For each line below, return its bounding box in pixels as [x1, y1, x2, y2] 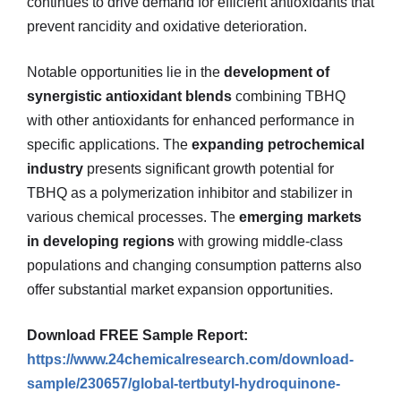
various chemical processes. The [27, 209, 239, 225]
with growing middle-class [175, 234, 343, 249]
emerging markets [239, 209, 362, 225]
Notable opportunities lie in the [27, 64, 224, 80]
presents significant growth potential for [83, 161, 334, 176]
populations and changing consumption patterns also [27, 258, 362, 273]
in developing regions [27, 234, 175, 249]
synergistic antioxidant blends [27, 89, 232, 104]
